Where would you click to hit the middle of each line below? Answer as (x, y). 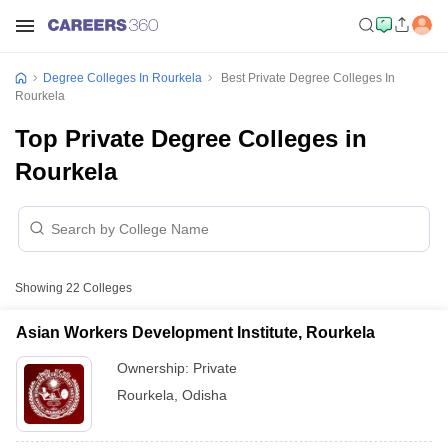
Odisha (204, 395)
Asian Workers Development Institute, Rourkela (195, 332)
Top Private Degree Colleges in (191, 138)
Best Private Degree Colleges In (306, 78)
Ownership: (155, 368)
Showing (40, 288)
